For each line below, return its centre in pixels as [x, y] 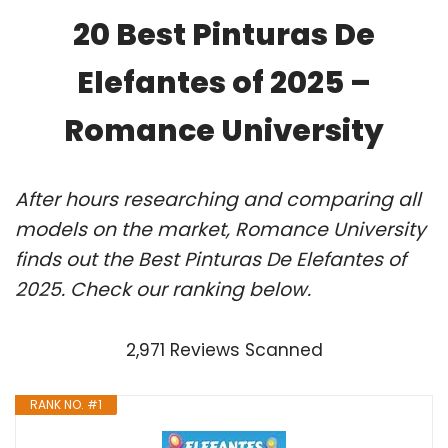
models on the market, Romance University [220, 229]
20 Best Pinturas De [224, 34]
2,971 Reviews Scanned [224, 349]
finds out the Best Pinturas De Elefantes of [210, 259]
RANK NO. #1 [66, 404]
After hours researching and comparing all [218, 199]
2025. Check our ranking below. [163, 289]
